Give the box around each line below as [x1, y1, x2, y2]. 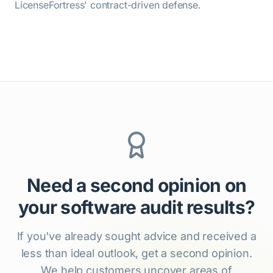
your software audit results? [18, 196, 255, 218]
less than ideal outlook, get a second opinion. [21, 246, 252, 260]
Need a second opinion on [27, 174, 246, 196]
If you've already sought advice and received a [16, 229, 257, 243]
